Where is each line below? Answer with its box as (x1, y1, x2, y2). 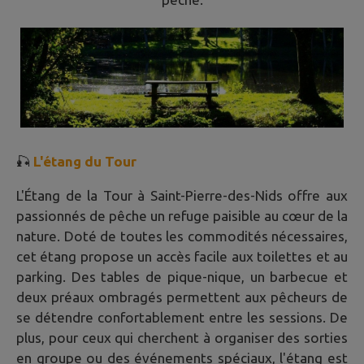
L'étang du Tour (33, 153, 136, 169)
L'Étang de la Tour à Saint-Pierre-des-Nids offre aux (16, 187, 348, 203)
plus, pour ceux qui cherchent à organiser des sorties (16, 329, 348, 345)
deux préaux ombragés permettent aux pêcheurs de (16, 288, 348, 305)
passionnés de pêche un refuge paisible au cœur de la (16, 207, 348, 223)
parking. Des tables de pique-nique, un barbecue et (16, 268, 348, 284)
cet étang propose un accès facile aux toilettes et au (16, 248, 348, 264)
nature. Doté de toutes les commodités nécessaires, (16, 227, 348, 244)
